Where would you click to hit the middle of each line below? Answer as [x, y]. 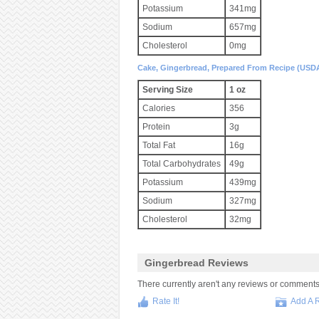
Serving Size [167, 90]
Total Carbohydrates [181, 164]
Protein [156, 127]
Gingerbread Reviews [196, 263]
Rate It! [166, 301]
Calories [158, 108]
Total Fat [158, 145]
